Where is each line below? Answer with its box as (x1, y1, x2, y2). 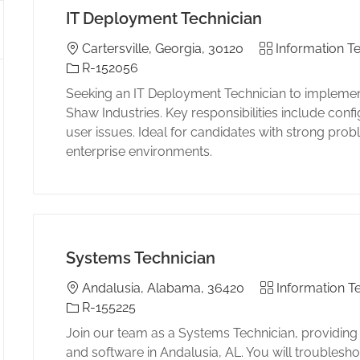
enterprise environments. (65, 144, 212, 160)
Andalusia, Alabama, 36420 (81, 280, 244, 296)
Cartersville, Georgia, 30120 (81, 40, 243, 56)
